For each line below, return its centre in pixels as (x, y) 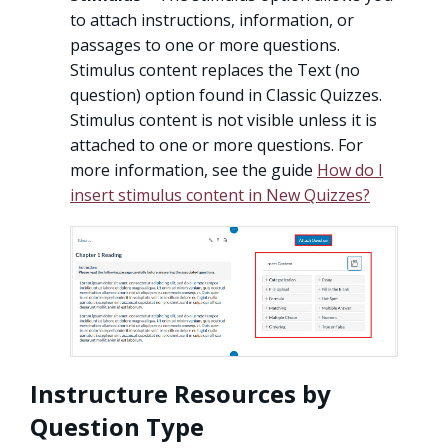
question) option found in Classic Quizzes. (226, 95)
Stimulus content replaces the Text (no (215, 70)
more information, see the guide (193, 170)
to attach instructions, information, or (212, 20)
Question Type (117, 426)
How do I (350, 170)
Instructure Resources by (180, 393)
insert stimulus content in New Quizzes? (220, 195)
